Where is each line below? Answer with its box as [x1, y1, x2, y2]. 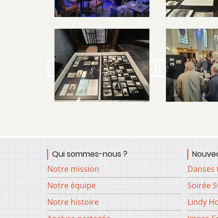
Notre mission [47, 163, 99, 174]
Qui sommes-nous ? [52, 148, 127, 160]
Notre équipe [47, 180, 96, 191]
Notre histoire [47, 196, 99, 207]
